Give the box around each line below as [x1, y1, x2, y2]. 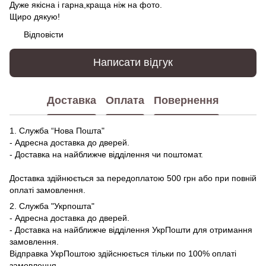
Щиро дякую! [9, 11, 60, 21]
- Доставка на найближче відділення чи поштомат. [9, 149, 203, 159]
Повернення [154, 94, 219, 107]
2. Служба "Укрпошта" [9, 201, 94, 211]
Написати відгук [93, 56, 173, 69]
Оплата [106, 94, 144, 107]
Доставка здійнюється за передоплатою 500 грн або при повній [9, 173, 256, 183]
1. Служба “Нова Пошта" [9, 125, 104, 135]
